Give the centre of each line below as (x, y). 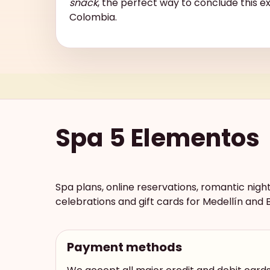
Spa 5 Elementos (158, 138)
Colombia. (93, 17)
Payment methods (124, 247)
